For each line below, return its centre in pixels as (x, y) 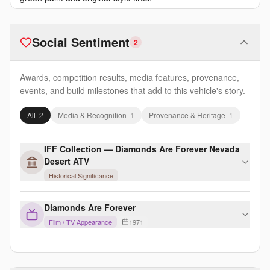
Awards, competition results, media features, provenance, (130, 77)
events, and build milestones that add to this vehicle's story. (133, 91)
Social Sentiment (81, 42)
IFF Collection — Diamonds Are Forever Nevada (142, 149)
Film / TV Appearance (80, 222)
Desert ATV (67, 161)
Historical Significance (81, 176)
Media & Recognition (92, 115)
